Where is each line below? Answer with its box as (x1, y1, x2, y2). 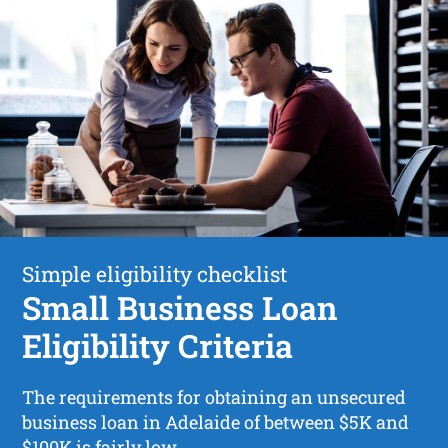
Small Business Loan (22, 285, 339, 329)
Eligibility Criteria (22, 323, 294, 367)
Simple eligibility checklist (22, 259, 288, 288)
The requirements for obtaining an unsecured (22, 384, 407, 409)
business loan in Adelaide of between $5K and (22, 409, 410, 434)
